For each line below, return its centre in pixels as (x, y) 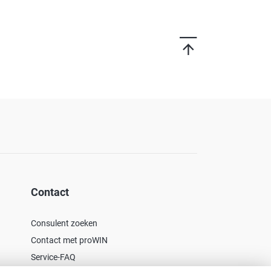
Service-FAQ (53, 257)
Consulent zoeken (64, 223)
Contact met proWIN (69, 240)
